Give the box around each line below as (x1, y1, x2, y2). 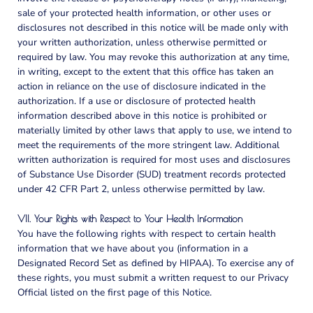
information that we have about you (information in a (17, 241, 248, 255)
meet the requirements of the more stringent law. (17, 138, 232, 152)
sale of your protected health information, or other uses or (17, 6, 271, 20)
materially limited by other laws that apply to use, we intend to (17, 123, 292, 137)
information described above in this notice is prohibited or (17, 108, 267, 122)
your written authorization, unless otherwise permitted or (17, 35, 267, 49)
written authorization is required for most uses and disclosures (17, 152, 291, 166)
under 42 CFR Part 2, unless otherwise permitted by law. (17, 182, 265, 196)
